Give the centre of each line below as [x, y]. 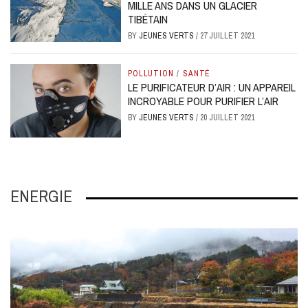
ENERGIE [41, 196]
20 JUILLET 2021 [228, 117]
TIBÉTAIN [148, 19]
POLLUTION [151, 73]
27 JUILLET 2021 [228, 35]
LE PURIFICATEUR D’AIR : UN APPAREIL [212, 87]
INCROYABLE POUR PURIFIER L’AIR [203, 101]
